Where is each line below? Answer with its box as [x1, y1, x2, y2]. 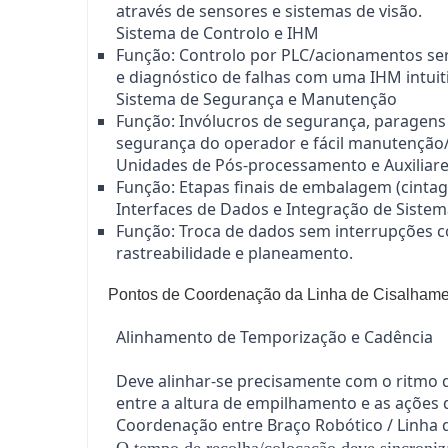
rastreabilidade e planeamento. [116, 241, 353, 264]
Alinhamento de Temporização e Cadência [116, 325, 433, 348]
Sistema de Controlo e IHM [116, 21, 319, 44]
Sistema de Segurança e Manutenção [116, 87, 397, 110]
